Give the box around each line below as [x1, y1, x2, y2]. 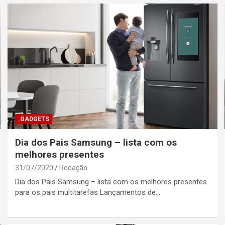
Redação [59, 163, 88, 172]
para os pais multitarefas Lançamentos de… [15, 187, 161, 197]
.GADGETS [18, 115, 50, 123]
